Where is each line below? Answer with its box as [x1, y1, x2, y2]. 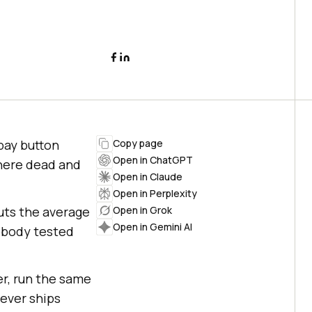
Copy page [113, 136, 163, 150]
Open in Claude [113, 170, 182, 183]
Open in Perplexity [113, 187, 197, 200]
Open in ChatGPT [113, 153, 193, 166]
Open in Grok [113, 203, 172, 217]
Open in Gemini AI [113, 220, 192, 233]
